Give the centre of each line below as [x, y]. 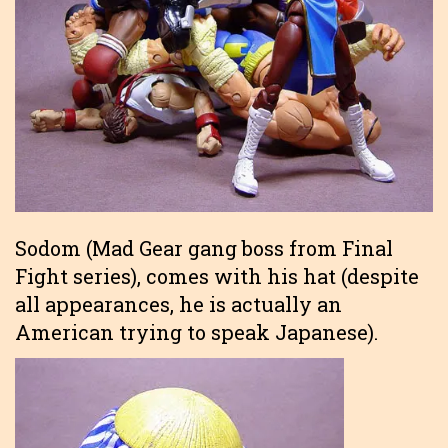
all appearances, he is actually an [178, 303]
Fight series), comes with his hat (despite [217, 275]
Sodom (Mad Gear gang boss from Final [204, 247]
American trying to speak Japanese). [196, 331]
